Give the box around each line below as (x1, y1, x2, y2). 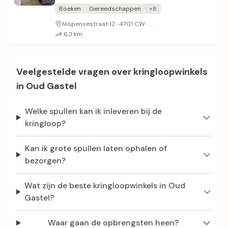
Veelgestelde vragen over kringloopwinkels (16, 66, 208, 78)
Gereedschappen (89, 5, 141, 13)
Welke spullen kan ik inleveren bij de (24, 106, 162, 117)
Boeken (59, 5, 81, 13)
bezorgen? (24, 155, 66, 166)
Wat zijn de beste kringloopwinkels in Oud (24, 180, 186, 191)
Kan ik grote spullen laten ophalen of (24, 143, 167, 154)
